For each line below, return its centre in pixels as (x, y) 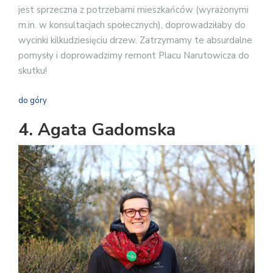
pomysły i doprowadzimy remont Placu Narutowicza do (134, 56)
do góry (33, 100)
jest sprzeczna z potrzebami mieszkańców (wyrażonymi (133, 10)
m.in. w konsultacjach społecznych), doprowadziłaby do (132, 25)
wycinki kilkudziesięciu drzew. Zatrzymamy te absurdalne (135, 41)
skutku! (33, 71)
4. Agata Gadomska (97, 129)
